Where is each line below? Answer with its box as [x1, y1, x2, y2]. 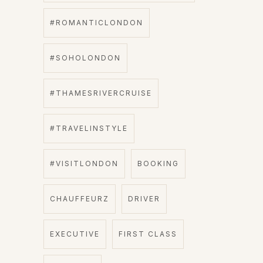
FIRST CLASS [119, 229, 177, 238]
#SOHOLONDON [50, 53, 121, 62]
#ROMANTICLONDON [50, 18, 143, 27]
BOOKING [137, 159, 179, 168]
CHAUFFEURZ [50, 194, 109, 203]
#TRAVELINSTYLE [50, 123, 128, 133]
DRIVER [128, 194, 160, 203]
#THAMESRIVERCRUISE [50, 88, 152, 97]
